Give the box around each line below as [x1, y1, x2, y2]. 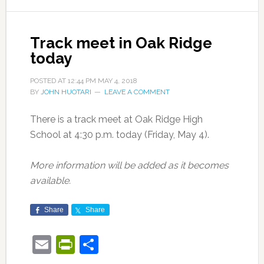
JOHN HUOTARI [40, 88, 91, 96]
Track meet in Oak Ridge [29, 34, 212, 52]
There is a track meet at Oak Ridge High [29, 114, 203, 125]
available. [29, 175, 71, 186]
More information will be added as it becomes [29, 160, 229, 171]
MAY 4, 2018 [97, 77, 137, 85]
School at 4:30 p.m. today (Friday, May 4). [29, 129, 209, 140]
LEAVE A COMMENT [104, 88, 170, 96]
